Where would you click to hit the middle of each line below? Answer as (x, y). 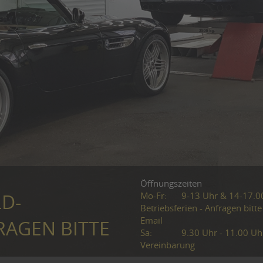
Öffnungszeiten (171, 184)
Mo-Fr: (154, 196)
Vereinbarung (168, 245)
